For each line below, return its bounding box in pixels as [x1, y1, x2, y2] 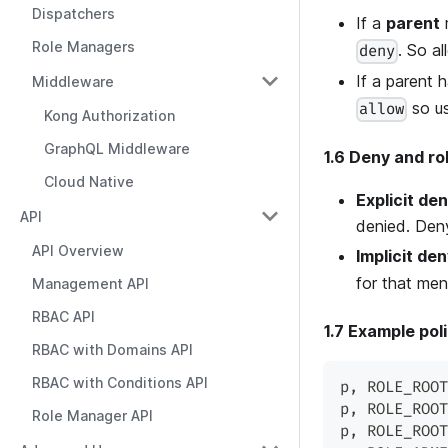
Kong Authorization [44, 107, 175, 124]
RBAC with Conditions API [32, 374, 208, 391]
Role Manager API [32, 407, 153, 424]
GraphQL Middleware [44, 140, 190, 157]
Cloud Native [44, 173, 134, 190]
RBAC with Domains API [32, 341, 193, 358]
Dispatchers [32, 5, 115, 22]
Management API [32, 275, 149, 292]
